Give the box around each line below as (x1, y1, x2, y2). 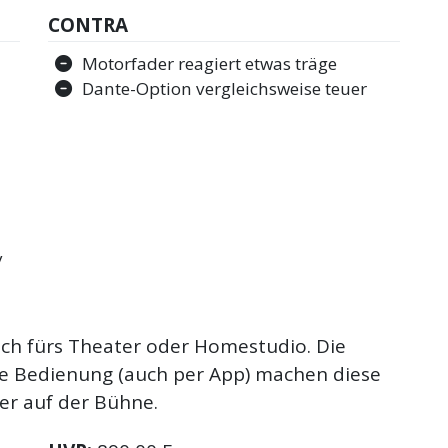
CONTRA (48, 11, 129, 38)
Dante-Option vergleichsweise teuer (82, 77, 368, 101)
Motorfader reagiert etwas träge (82, 52, 338, 76)
